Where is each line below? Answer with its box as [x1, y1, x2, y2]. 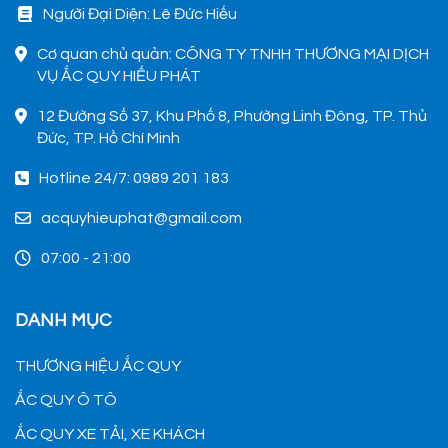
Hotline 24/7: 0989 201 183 [39, 169, 229, 186]
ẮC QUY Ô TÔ [15, 391, 117, 408]
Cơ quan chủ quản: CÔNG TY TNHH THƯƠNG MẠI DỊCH [37, 45, 429, 62]
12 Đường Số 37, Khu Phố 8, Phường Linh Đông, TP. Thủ [37, 107, 427, 124]
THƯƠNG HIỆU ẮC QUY [15, 357, 181, 374]
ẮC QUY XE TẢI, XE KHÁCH [15, 425, 205, 442]
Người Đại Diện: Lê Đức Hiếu [43, 5, 237, 22]
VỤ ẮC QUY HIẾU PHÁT [37, 67, 201, 84]
